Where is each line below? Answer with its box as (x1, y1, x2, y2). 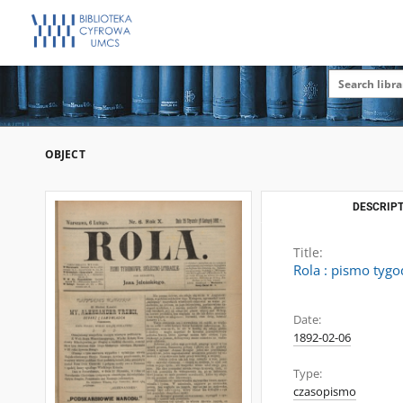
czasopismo (293, 384, 356, 399)
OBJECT (45, 147, 85, 162)
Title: (293, 244, 323, 261)
